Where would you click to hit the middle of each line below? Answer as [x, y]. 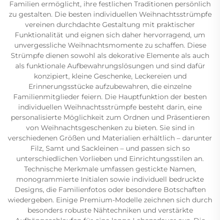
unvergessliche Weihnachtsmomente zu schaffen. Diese [110, 45]
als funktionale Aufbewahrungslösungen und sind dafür [110, 66]
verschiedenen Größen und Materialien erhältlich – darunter [110, 138]
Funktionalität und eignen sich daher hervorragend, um [110, 35]
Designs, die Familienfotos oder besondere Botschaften [110, 189]
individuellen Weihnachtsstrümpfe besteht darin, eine [110, 107]
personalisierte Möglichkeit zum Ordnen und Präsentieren [110, 117]
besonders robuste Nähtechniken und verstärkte [110, 210]
